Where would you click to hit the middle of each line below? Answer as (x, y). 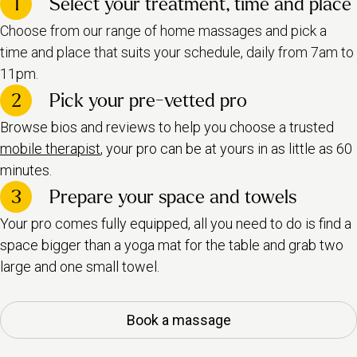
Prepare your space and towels (173, 197)
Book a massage (178, 320)
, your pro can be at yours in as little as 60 (226, 149)
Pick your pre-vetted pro (148, 100)
